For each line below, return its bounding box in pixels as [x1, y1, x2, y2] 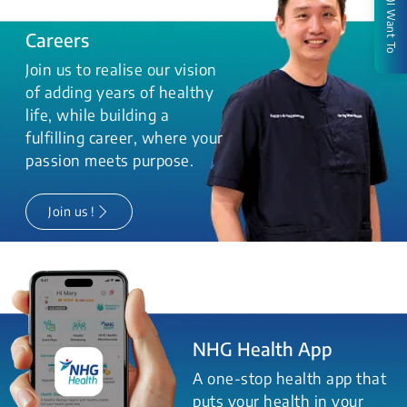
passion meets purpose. [25, 151, 194, 171]
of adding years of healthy [25, 83, 213, 103]
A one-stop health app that [193, 368, 386, 388]
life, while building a [25, 105, 169, 125]
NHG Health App [193, 336, 333, 360]
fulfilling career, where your [25, 128, 223, 148]
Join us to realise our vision [25, 60, 217, 80]
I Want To [384, 3, 398, 55]
